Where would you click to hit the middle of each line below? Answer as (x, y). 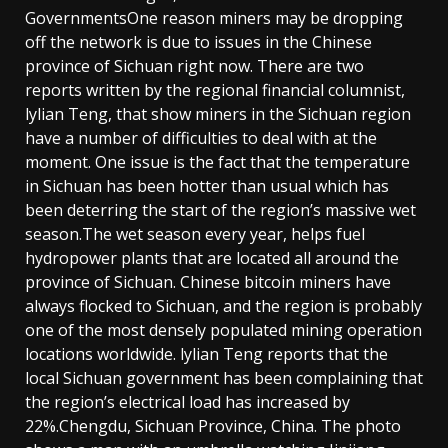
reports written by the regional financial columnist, (215, 89)
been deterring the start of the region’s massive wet (220, 209)
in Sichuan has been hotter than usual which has (207, 185)
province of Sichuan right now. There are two (194, 65)
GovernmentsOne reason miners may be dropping (214, 17)
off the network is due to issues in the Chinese (198, 41)
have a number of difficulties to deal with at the (201, 137)
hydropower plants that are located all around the (212, 257)
